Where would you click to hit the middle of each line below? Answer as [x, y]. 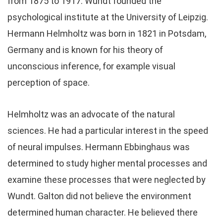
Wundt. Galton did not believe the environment [99, 196]
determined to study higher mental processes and [107, 163]
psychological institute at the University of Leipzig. [108, 17]
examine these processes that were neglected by [107, 180]
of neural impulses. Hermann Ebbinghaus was [99, 147]
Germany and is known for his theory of [85, 50]
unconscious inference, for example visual [91, 66]
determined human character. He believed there [103, 212]
